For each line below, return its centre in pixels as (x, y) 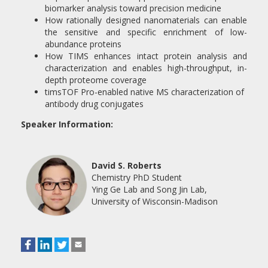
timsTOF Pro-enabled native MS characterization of (144, 92)
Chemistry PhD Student (137, 177)
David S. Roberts (127, 165)
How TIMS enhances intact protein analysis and (146, 56)
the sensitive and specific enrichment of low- (146, 32)
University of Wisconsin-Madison (155, 201)
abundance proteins (83, 44)
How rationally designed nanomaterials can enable (146, 20)
